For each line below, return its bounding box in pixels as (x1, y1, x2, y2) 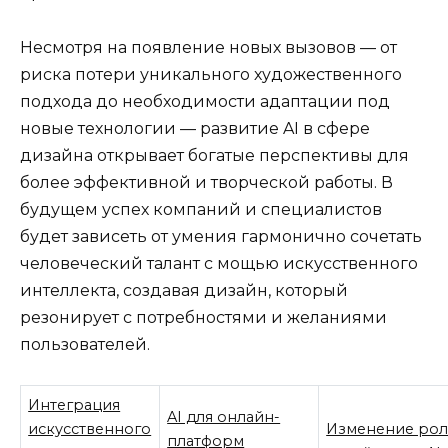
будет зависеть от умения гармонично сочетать (20, 226, 422, 246)
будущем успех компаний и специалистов (20, 199, 382, 219)
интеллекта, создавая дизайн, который (20, 280, 348, 300)
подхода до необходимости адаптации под (20, 91, 390, 111)
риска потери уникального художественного (20, 64, 402, 84)
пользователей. (20, 334, 150, 354)
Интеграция (28, 395, 121, 414)
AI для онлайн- (167, 407, 281, 426)
